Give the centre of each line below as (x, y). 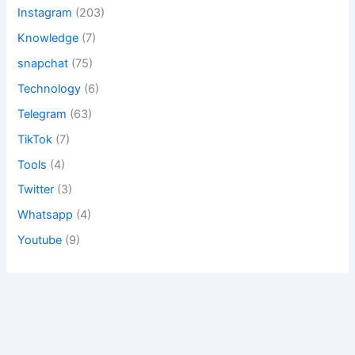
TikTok (35, 139)
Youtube (40, 240)
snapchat (43, 63)
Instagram (45, 12)
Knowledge (48, 38)
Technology (50, 88)
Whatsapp (46, 215)
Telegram (42, 114)
